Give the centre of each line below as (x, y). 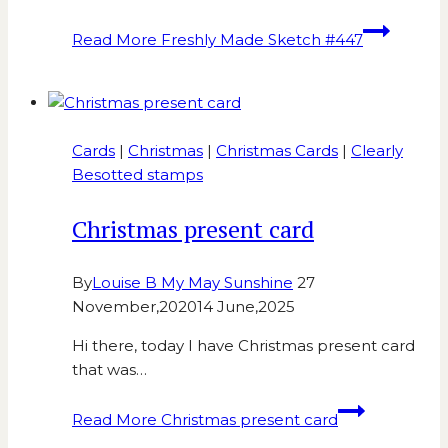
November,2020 (134, 307)
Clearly (377, 151)
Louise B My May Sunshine (192, 283)
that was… (109, 370)
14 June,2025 (246, 307)
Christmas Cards (277, 151)
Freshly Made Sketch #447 (260, 40)
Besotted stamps (137, 175)
